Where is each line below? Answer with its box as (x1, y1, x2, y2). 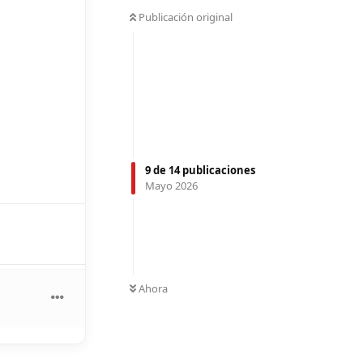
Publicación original (139, 9, 233, 24)
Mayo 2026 (145, 177, 198, 193)
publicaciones (180, 162, 255, 177)
